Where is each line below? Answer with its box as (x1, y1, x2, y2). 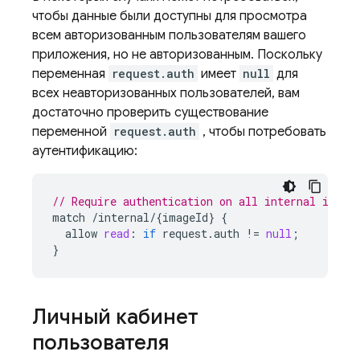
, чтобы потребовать (199, 124, 326, 140)
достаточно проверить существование (32, 104, 268, 121)
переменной (32, 124, 110, 140)
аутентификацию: (32, 143, 137, 159)
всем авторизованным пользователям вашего (32, 27, 306, 43)
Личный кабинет (32, 304, 198, 329)
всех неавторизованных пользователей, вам (32, 85, 300, 101)
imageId (162, 210, 208, 225)
